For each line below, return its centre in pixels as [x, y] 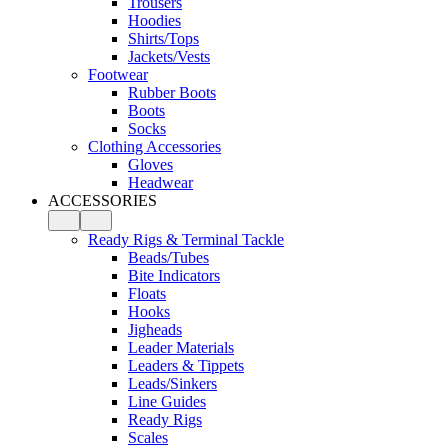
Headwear [160, 182]
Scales [148, 437]
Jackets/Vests [169, 56]
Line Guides [167, 401]
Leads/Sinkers [172, 383]
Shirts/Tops [163, 38]
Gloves [150, 164]
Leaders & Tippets [186, 365]
